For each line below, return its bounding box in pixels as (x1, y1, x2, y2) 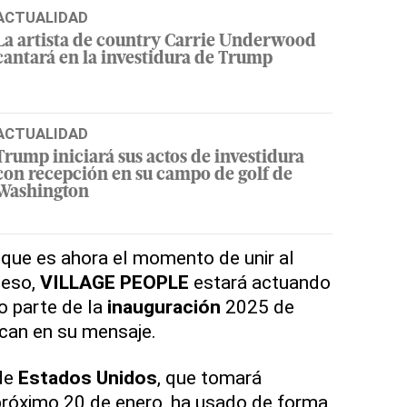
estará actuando (188, 271, 331, 294)
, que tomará (156, 366, 262, 390)
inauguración (106, 295, 221, 319)
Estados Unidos (17, 366, 157, 390)
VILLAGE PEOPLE (39, 271, 189, 294)
